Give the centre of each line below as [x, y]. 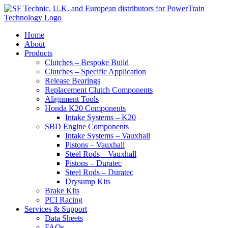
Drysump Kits [88, 181]
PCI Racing [64, 200]
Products [38, 53]
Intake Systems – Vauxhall [108, 136]
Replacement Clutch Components [99, 90]
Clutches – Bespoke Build [87, 62]
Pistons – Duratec [93, 163]
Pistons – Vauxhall [95, 145]
